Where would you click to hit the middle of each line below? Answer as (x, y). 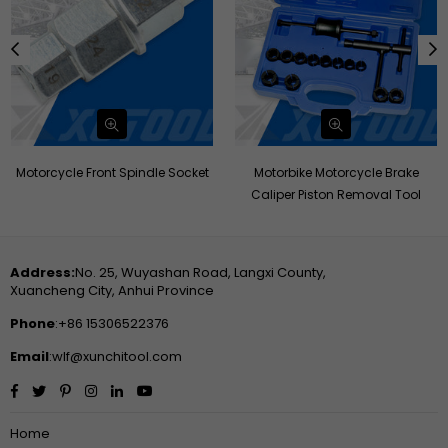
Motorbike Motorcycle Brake (336, 173)
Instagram (129, 389)
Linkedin (148, 389)
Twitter (66, 389)
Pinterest (98, 389)
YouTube (180, 389)
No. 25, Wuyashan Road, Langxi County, (200, 273)
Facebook (50, 389)
